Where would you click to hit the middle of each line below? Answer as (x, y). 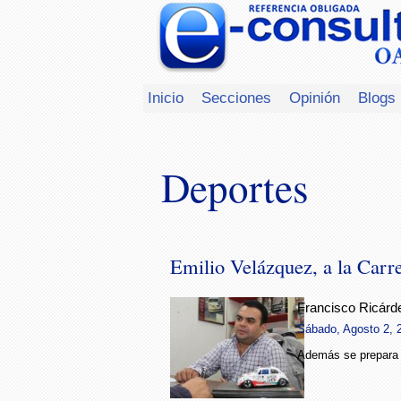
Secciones (236, 98)
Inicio (166, 98)
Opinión (315, 98)
